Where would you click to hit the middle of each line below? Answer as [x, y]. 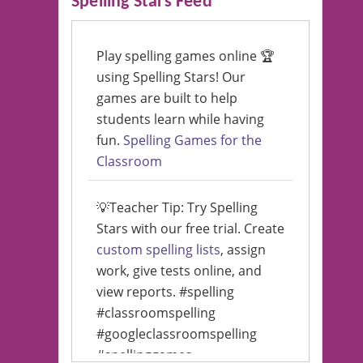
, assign [243, 250]
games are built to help [167, 98]
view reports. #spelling [165, 292]
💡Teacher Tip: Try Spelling [177, 207]
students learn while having [180, 119]
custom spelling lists [158, 250]
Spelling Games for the [192, 140]
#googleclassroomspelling [177, 334]
